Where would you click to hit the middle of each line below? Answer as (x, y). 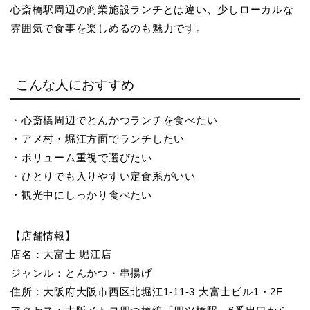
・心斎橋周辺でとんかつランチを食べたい (114, 120)
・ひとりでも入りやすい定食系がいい (103, 176)
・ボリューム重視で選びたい (81, 157)
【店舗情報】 (43, 235)
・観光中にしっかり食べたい (81, 194)
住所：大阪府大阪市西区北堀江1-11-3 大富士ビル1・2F (147, 291)
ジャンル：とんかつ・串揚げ (81, 273)
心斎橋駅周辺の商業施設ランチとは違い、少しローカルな (152, 10)
